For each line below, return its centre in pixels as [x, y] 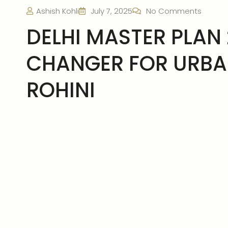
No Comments [174, 11]
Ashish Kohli [58, 11]
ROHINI [61, 90]
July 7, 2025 [110, 11]
